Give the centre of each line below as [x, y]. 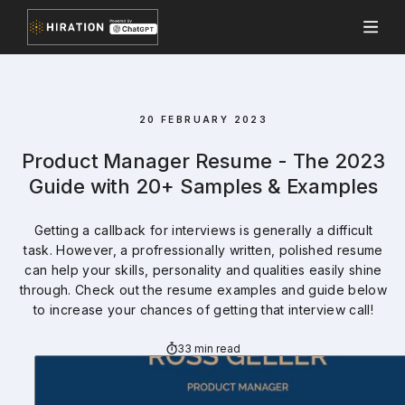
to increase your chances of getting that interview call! [203, 310]
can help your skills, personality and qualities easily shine [203, 270]
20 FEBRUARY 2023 [203, 119]
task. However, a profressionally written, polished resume [203, 250]
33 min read [209, 348]
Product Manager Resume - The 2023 [203, 161]
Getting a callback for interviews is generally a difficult [203, 230]
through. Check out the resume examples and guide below [203, 290]
